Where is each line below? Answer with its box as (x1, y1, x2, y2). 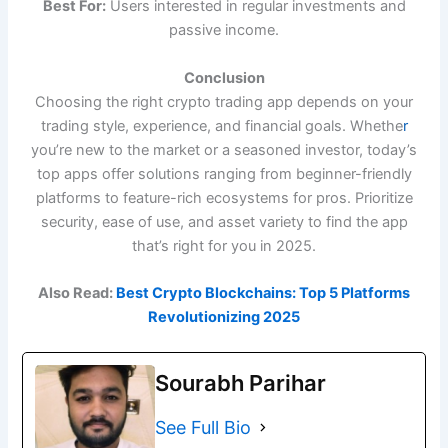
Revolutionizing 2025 (148, 307, 300, 326)
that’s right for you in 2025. (132, 236, 316, 255)
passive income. (169, 21, 279, 40)
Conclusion (183, 68, 265, 87)
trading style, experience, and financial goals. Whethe (40, 116, 403, 135)
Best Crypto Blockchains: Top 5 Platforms (116, 283, 410, 302)
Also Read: (38, 283, 116, 302)
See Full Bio (155, 417, 252, 439)
